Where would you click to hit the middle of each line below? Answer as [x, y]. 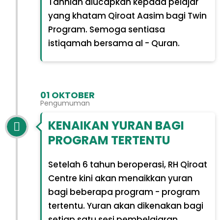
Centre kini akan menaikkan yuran [120, 179]
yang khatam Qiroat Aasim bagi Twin [127, 15]
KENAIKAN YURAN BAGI [116, 126]
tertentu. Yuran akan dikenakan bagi [125, 206]
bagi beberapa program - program [124, 192]
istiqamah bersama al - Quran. [114, 43]
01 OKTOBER [68, 95]
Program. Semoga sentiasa [106, 29]
